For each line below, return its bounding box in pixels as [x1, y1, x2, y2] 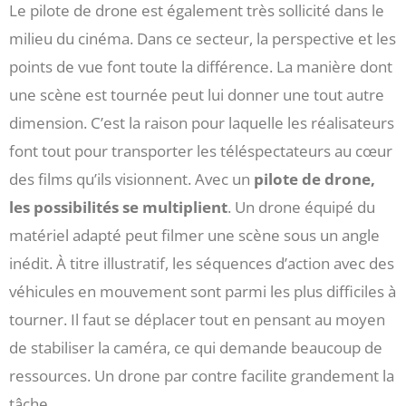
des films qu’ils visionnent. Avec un [9, 169, 254, 190]
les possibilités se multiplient [9, 197, 227, 218]
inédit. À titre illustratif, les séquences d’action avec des [9, 253, 394, 275]
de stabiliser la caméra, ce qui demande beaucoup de [9, 337, 382, 359]
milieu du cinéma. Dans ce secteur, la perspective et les [9, 28, 396, 50]
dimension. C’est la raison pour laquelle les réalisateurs [9, 112, 394, 134]
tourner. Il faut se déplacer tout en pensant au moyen [9, 309, 385, 331]
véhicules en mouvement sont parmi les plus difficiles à [9, 281, 396, 303]
